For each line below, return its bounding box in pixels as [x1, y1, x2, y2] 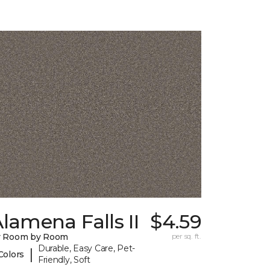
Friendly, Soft [37, 254, 90, 266]
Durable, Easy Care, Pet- [37, 243, 136, 254]
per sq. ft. [171, 231, 201, 241]
